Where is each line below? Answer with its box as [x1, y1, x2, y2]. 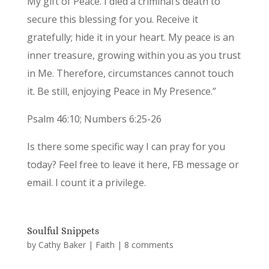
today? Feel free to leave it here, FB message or [26, 158, 239, 172]
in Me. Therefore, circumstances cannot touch [26, 67, 234, 80]
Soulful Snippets [26, 225, 99, 237]
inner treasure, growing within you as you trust [26, 49, 241, 62]
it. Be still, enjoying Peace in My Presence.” [26, 85, 216, 98]
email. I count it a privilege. [26, 176, 148, 190]
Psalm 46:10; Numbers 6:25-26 [26, 112, 162, 126]
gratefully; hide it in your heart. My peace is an [26, 31, 234, 44]
